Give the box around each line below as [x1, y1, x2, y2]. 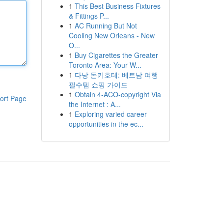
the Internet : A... [68, 99, 121, 109]
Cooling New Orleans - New [68, 30, 155, 40]
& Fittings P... [68, 11, 109, 21]
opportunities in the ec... [68, 119, 143, 129]
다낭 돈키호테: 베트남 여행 [74, 70, 158, 80]
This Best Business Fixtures [74, 1, 161, 11]
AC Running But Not [74, 21, 137, 30]
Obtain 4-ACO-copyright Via [74, 89, 161, 99]
